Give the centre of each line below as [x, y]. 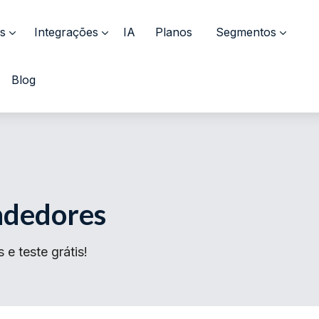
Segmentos [246, 32]
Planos [174, 32]
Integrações [66, 32]
